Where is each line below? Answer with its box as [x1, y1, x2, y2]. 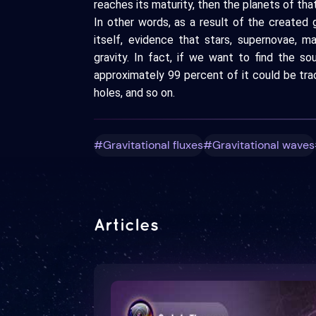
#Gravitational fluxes [94, 138, 204, 153]
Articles [94, 214, 159, 234]
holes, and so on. [94, 85, 176, 99]
